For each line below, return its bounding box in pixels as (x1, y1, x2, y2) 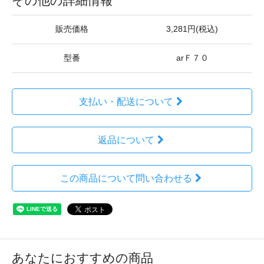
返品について (97, 134, 154, 145)
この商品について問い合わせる (60, 173, 192, 183)
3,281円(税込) (166, 24, 218, 34)
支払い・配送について (78, 96, 173, 107)
